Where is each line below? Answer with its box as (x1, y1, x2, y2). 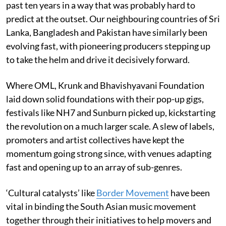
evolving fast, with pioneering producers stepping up (6, 40, 210, 51)
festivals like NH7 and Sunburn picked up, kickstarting (6, 106, 215, 118)
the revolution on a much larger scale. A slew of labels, (6, 120, 214, 132)
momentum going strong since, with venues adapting (6, 147, 211, 159)
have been (169, 187, 210, 198)
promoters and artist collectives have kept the (6, 134, 184, 145)
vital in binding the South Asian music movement (6, 200, 196, 212)
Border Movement (96, 187, 169, 198)
